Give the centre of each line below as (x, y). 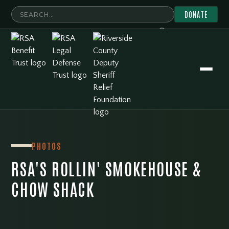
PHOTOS (47, 146)
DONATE (196, 14)
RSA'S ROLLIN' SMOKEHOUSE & (106, 168)
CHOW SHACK (53, 188)
